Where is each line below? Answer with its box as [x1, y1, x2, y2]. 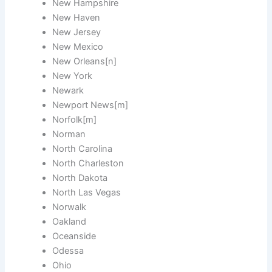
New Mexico [52, 41, 104, 53]
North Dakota [52, 172, 108, 184]
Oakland [52, 216, 87, 228]
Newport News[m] [52, 100, 129, 111]
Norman [52, 129, 86, 140]
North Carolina [52, 143, 113, 155]
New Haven [52, 12, 101, 24]
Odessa [52, 245, 84, 257]
